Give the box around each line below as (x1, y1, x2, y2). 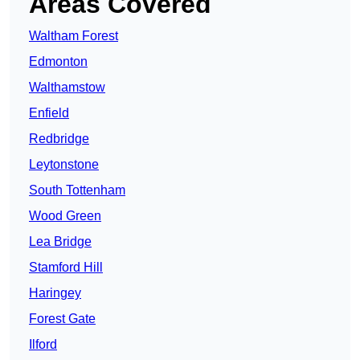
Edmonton (29, 55, 88, 69)
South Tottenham (29, 183, 125, 198)
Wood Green (29, 209, 101, 223)
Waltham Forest (29, 29, 118, 43)
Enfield (29, 106, 69, 121)
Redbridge (29, 132, 89, 146)
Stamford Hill (29, 260, 103, 275)
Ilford (29, 337, 57, 352)
